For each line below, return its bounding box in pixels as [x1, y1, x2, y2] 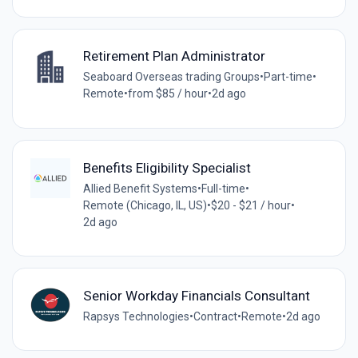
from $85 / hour [127, 87, 208, 101]
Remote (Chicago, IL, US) [82, 198, 207, 212]
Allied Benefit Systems [82, 181, 197, 195]
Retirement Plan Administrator [82, 48, 265, 65]
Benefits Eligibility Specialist [82, 159, 251, 176]
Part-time [263, 70, 312, 84]
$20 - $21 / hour [210, 198, 291, 212]
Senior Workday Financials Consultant [82, 287, 310, 304]
